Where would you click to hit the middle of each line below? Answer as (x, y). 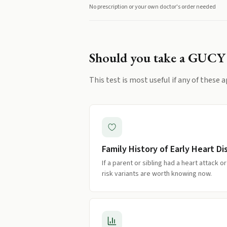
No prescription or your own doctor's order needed (153, 7)
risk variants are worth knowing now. (157, 174)
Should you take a (139, 58)
